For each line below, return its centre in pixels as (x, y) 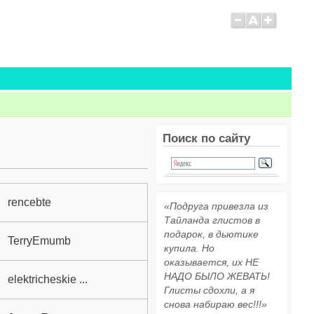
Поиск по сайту (206, 138)
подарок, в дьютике (211, 234)
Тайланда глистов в (212, 220)
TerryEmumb (39, 240)
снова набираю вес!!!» (216, 304)
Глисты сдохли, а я (209, 290)
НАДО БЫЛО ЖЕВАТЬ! (217, 276)
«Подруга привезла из (216, 206)
